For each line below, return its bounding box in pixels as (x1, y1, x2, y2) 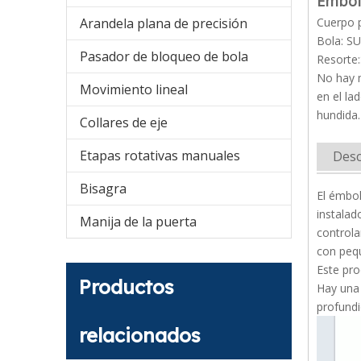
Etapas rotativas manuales (80, 147, 240, 165)
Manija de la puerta (80, 213, 197, 231)
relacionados (79, 323, 201, 348)
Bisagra (80, 180, 127, 198)
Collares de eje (80, 114, 168, 132)
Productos (79, 275, 174, 300)
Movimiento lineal (80, 81, 188, 99)
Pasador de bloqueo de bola (80, 48, 248, 66)
